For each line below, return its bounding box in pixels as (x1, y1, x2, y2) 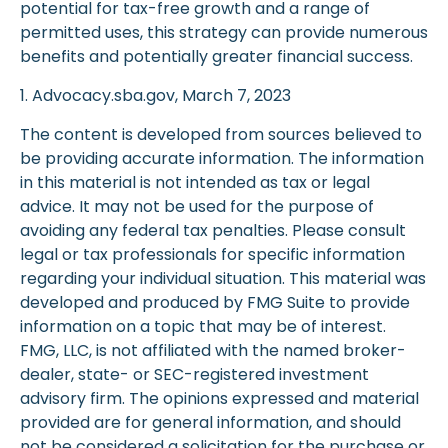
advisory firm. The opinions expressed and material (20, 387, 419, 411)
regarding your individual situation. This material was (20, 267, 426, 291)
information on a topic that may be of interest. (20, 315, 386, 339)
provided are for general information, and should (20, 411, 401, 435)
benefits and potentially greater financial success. (20, 45, 413, 69)
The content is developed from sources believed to (20, 123, 422, 147)
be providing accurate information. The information (20, 147, 424, 171)
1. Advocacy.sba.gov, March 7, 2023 (20, 84, 291, 108)
